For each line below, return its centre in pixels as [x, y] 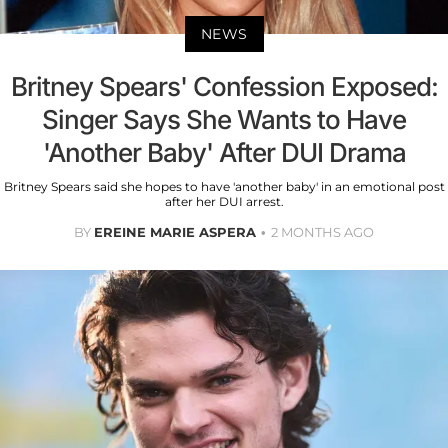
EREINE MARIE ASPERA [175, 231]
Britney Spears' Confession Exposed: [224, 86]
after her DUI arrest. [224, 201]
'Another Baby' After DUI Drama [224, 152]
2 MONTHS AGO [322, 231]
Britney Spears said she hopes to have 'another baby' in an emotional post [224, 186]
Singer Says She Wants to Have [224, 119]
